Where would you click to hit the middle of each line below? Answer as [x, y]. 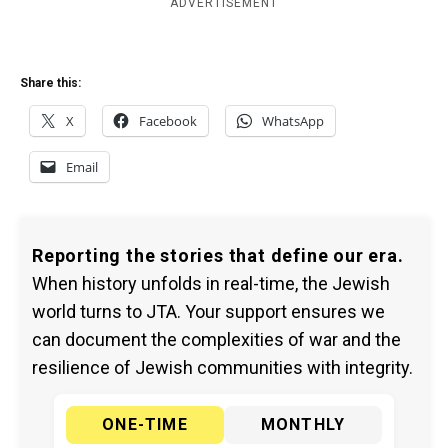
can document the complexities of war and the [216, 339]
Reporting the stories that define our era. [218, 255]
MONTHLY [303, 424]
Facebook [168, 121]
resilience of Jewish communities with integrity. [222, 367]
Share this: [50, 83]
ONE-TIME [145, 424]
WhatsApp [293, 121]
